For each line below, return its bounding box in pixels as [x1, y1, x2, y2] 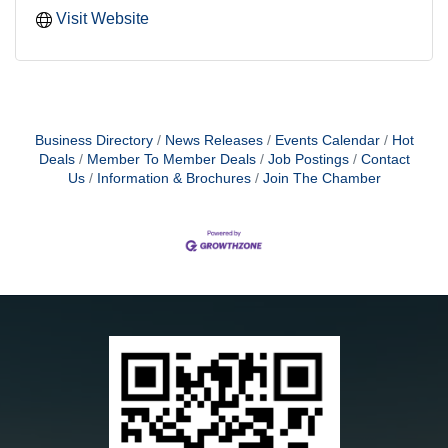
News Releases [164, 133, 263, 149]
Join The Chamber [262, 171, 381, 187]
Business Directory [34, 133, 153, 149]
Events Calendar [274, 133, 380, 149]
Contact [360, 152, 410, 168]
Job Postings [267, 152, 349, 168]
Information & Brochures [96, 171, 251, 187]
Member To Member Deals [86, 152, 256, 168]
